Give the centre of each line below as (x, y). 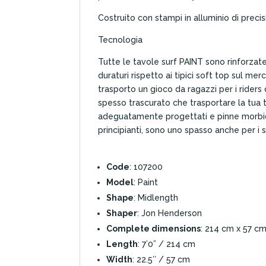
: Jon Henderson (170, 213)
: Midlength (156, 197)
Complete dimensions (154, 228)
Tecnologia (121, 39)
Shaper (122, 213)
